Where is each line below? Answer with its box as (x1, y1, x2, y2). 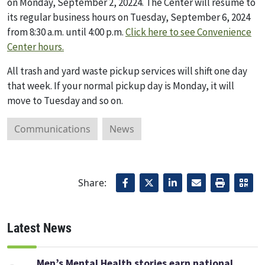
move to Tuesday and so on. (7, 93, 123, 107)
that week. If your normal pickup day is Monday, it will (7, 79, 234, 92)
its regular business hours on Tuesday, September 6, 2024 (7, 10, 250, 24)
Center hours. (7, 40, 64, 53)
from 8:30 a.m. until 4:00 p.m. (7, 25, 125, 38)
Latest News (7, 221, 72, 236)
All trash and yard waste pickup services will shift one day (7, 64, 247, 77)
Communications (14, 122, 91, 135)
